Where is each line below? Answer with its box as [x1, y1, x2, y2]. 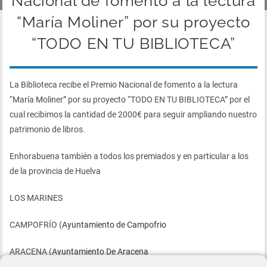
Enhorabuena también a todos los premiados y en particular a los [10, 151, 249, 162]
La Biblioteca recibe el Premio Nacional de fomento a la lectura [10, 80, 238, 90]
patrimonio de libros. [10, 125, 86, 135]
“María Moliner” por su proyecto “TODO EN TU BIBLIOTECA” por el [10, 95, 250, 105]
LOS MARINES [10, 193, 63, 203]
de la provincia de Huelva [10, 166, 101, 176]
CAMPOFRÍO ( [10, 220, 63, 230]
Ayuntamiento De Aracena [52, 247, 149, 257]
